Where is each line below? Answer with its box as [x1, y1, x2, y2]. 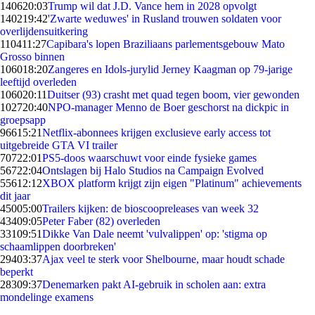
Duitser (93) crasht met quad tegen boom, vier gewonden [47, 89, 300, 101]
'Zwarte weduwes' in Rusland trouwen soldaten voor [48, 13, 281, 25]
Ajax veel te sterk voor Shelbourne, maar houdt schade [42, 253, 285, 265]
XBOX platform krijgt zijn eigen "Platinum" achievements [42, 177, 302, 189]
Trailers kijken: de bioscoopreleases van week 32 [42, 202, 259, 214]
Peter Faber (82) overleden [42, 215, 160, 227]
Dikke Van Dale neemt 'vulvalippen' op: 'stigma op [42, 228, 267, 240]
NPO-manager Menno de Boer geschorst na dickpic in [48, 101, 289, 113]
